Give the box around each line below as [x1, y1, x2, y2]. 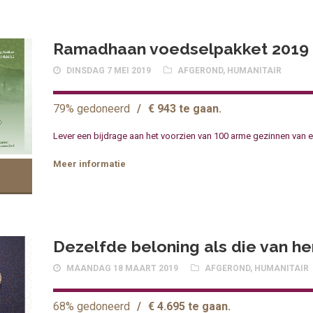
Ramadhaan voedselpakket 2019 [53, 39, 310, 58]
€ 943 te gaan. [148, 102, 222, 115]
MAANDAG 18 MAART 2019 [66, 263, 179, 274]
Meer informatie [53, 159, 126, 169]
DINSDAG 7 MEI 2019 [66, 66, 152, 75]
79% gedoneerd [53, 102, 131, 115]
